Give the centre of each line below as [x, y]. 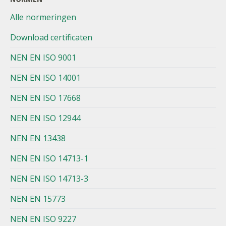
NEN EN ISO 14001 [45, 78]
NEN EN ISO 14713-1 [49, 159]
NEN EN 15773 [38, 199]
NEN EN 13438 [38, 138]
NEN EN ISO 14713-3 [49, 179]
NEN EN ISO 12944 [45, 118]
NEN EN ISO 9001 [43, 58]
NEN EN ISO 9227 [43, 219]
